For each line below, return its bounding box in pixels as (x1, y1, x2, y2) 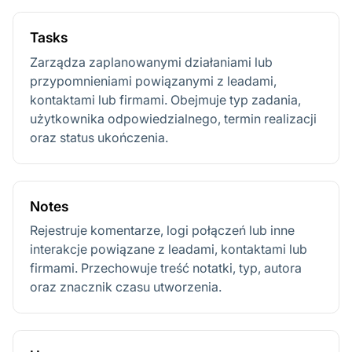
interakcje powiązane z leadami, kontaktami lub (30, 241, 307, 258)
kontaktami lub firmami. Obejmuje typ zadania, (30, 91, 301, 108)
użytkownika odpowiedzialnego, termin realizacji (30, 110, 317, 126)
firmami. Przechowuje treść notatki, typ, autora (30, 260, 302, 277)
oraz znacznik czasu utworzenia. (30, 279, 222, 295)
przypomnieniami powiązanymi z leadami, (30, 72, 277, 89)
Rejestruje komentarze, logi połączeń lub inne (30, 222, 295, 239)
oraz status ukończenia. (30, 129, 168, 145)
